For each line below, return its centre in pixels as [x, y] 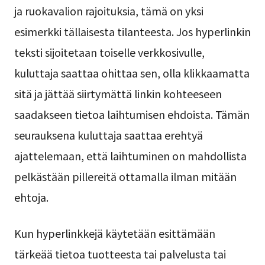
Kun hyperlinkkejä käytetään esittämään [114, 233]
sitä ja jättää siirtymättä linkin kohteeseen [118, 93]
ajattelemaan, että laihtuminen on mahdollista [130, 155]
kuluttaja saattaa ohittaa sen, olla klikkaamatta [132, 72]
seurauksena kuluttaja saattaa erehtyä [108, 135]
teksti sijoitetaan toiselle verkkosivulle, [109, 52]
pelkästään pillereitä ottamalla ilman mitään [125, 176]
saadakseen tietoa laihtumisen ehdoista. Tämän [132, 114]
